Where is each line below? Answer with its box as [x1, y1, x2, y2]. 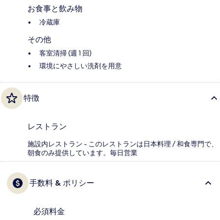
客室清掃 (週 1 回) [39, 49, 91, 58]
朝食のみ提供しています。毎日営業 [27, 148, 137, 158]
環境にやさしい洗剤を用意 [39, 61, 122, 71]
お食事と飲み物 [27, 4, 82, 14]
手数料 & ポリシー [29, 178, 94, 188]
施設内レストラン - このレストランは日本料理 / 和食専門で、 [27, 139, 218, 149]
